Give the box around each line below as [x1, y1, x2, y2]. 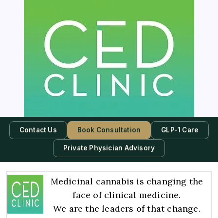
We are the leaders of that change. [53, 203, 200, 214]
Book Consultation [77, 126, 141, 134]
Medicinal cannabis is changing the [50, 176, 203, 187]
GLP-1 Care [161, 126, 199, 134]
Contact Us [19, 126, 57, 134]
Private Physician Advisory [63, 144, 155, 152]
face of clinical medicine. [73, 189, 181, 200]
